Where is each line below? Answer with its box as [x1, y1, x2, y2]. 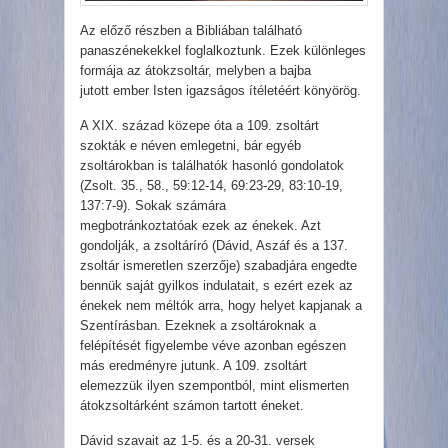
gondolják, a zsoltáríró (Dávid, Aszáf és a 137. [80, 238, 348, 254]
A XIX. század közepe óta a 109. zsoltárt [80, 118, 319, 134]
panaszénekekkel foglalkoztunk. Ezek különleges [80, 43, 366, 59]
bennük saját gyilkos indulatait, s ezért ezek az [80, 278, 353, 294]
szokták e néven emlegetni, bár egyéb [80, 138, 301, 154]
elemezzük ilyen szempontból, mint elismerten [80, 378, 349, 394]
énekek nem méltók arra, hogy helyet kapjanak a [80, 298, 362, 314]
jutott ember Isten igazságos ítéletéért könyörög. [80, 83, 365, 99]
